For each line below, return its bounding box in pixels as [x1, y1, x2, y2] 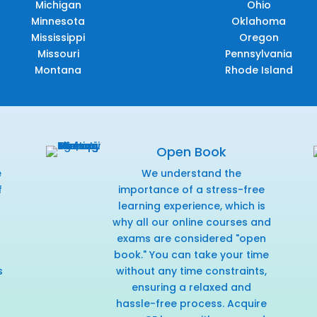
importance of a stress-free [118, 182, 265, 197]
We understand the [142, 166, 242, 180]
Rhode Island [224, 62, 293, 77]
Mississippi [31, 30, 86, 45]
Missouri [37, 46, 79, 61]
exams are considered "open [117, 231, 267, 246]
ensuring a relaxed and [132, 279, 252, 294]
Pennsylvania [225, 46, 293, 61]
